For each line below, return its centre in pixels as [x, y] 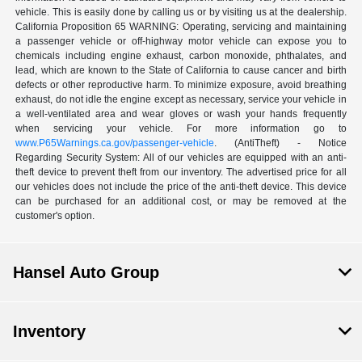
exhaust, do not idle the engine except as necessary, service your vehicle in [181, 100]
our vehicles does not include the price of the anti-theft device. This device [181, 187]
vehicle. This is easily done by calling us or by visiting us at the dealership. [181, 13]
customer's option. [55, 216]
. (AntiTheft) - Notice [280, 143]
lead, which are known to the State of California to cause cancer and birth [181, 71]
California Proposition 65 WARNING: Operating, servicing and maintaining [181, 27]
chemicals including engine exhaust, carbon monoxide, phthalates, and [181, 56]
